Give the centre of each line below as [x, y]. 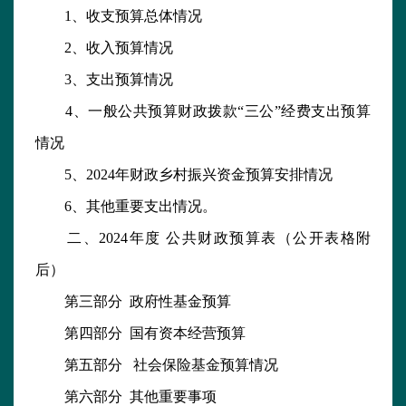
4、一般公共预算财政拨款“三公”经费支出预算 [203, 111]
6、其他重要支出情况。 [126, 207]
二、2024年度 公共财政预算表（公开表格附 [203, 238]
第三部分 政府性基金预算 [133, 302]
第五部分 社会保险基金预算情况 [157, 365]
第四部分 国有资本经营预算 [140, 333]
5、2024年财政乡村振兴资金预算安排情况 [184, 175]
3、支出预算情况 [104, 80]
